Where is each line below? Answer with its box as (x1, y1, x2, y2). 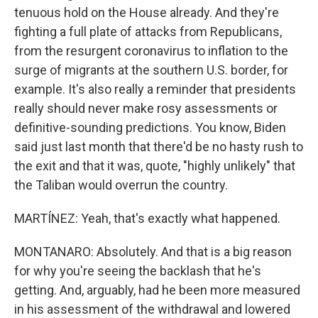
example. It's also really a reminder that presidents (14, 82, 296, 97)
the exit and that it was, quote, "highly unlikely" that (14, 158, 295, 173)
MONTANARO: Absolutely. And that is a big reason (14, 244, 292, 259)
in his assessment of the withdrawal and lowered (14, 302, 290, 317)
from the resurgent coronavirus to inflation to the (14, 43, 288, 58)
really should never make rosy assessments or (14, 101, 278, 116)
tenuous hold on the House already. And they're (14, 5, 279, 20)
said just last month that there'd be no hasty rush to (14, 139, 303, 154)
